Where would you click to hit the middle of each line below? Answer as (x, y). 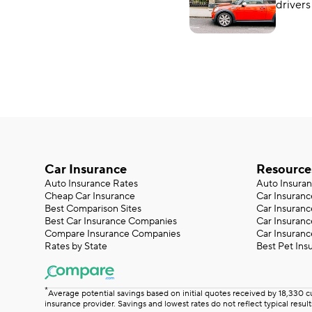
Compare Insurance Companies (112, 234)
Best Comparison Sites (93, 209)
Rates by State (76, 247)
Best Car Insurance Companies (111, 221)
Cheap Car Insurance (90, 196)
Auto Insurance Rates (91, 184)
